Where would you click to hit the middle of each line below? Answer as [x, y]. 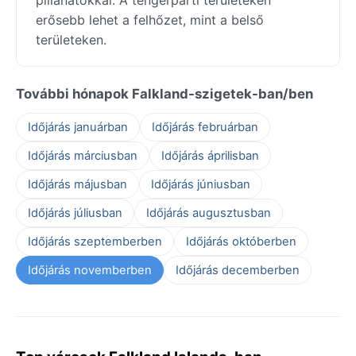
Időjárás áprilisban [210, 155]
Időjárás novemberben [90, 270]
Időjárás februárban [205, 127]
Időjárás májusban [77, 184]
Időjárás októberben [241, 241]
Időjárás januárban [78, 127]
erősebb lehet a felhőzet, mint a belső [150, 19]
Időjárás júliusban [75, 213]
